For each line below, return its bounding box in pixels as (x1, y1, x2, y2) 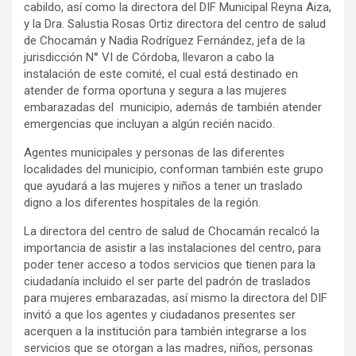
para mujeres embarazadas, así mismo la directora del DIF (24, 291, 327, 306)
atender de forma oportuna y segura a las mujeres (24, 83, 287, 99)
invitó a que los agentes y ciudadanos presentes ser (24, 308, 296, 323)
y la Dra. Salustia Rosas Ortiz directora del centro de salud (24, 17, 326, 32)
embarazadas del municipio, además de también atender (24, 100, 322, 115)
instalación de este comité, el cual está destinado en (24, 67, 298, 82)
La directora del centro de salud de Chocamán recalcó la (24, 224, 319, 239)
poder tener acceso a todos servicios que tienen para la (24, 257, 315, 273)
